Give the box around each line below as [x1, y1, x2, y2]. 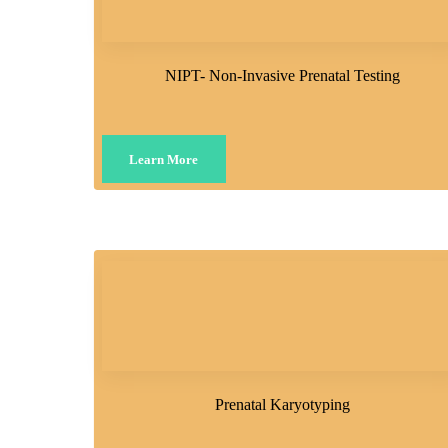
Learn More [129, 151, 199, 167]
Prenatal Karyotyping [214, 396, 350, 414]
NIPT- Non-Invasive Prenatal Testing [164, 66, 400, 84]
